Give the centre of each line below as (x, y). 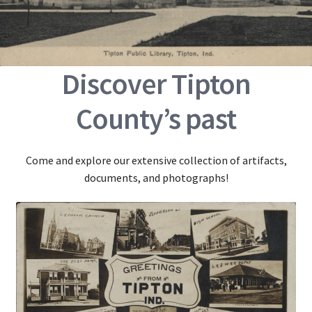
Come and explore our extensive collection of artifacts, (156, 160)
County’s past (156, 119)
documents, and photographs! (156, 177)
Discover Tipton (156, 84)
